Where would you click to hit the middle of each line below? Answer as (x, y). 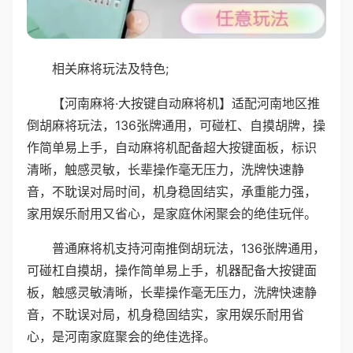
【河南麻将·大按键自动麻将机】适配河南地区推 (186, 103)
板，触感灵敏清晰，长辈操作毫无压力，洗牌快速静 (172, 292)
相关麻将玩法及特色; (110, 68)
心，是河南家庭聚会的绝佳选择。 (121, 336)
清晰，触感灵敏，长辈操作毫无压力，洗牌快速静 (165, 169)
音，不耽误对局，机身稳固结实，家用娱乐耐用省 (165, 314)
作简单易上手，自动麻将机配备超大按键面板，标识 (172, 147)
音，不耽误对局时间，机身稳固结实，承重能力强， (172, 191)
